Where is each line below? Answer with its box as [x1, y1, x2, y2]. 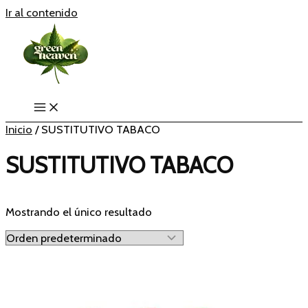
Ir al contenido [5, 5, 78, 19]
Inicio [5, 122, 32, 136]
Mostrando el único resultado [5, 205, 152, 219]
